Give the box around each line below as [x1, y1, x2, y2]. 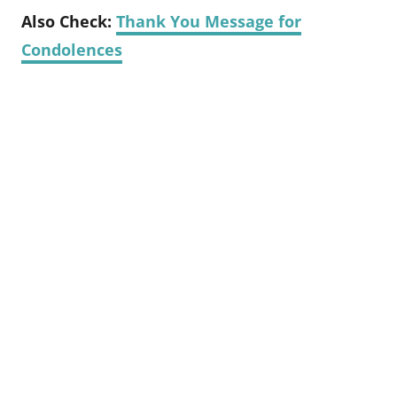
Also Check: [21, 11, 112, 33]
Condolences [21, 39, 122, 61]
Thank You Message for [116, 11, 301, 33]
